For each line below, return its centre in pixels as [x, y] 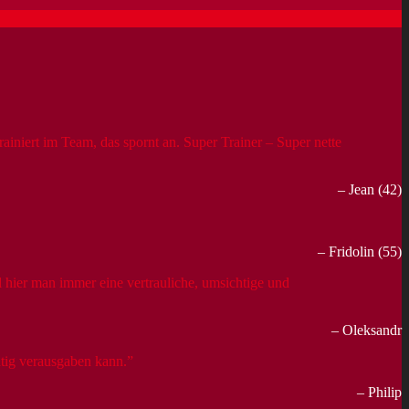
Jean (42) [375, 190]
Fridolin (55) [365, 252]
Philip [385, 393]
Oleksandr [372, 330]
